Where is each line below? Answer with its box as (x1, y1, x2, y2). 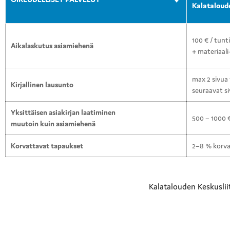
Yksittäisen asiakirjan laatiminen (11, 107, 116, 117)
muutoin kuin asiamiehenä (11, 119, 95, 128)
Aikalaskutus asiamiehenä (11, 41, 93, 50)
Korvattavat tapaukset (11, 141, 83, 150)
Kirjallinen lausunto (11, 80, 73, 89)
